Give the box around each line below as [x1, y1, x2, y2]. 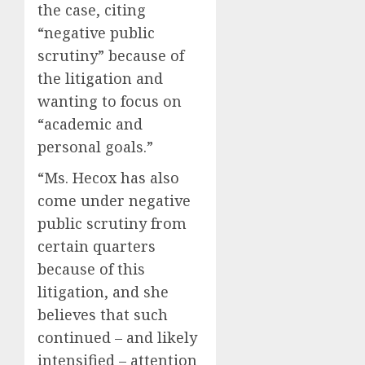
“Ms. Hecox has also [37, 168, 179, 187]
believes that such [37, 305, 168, 324]
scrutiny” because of [37, 46, 184, 65]
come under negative [37, 191, 191, 210]
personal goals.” [37, 137, 153, 156]
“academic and [37, 114, 143, 134]
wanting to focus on [37, 91, 182, 111]
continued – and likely [37, 328, 197, 347]
